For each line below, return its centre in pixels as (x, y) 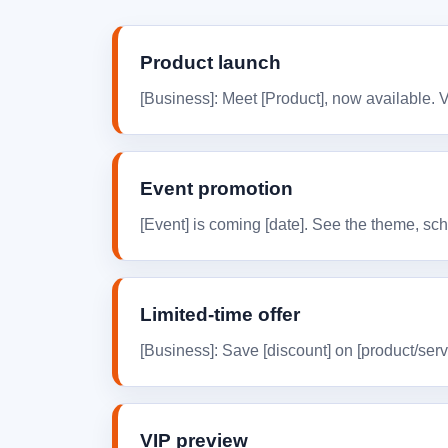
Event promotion (216, 188)
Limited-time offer (220, 314)
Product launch (210, 62)
